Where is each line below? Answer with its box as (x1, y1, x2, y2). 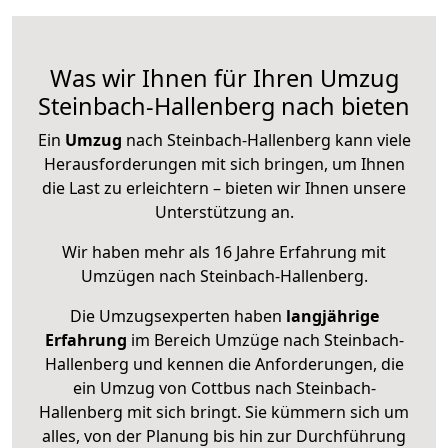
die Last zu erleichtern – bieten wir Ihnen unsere (42, 177, 406, 200)
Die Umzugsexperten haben (69, 305, 286, 328)
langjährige (285, 305, 379, 328)
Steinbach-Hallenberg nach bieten (38, 90, 410, 123)
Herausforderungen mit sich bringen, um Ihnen (43, 153, 405, 176)
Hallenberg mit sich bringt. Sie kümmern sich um (39, 401, 409, 424)
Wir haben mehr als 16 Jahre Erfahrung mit (62, 241, 386, 264)
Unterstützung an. (154, 201, 294, 224)
